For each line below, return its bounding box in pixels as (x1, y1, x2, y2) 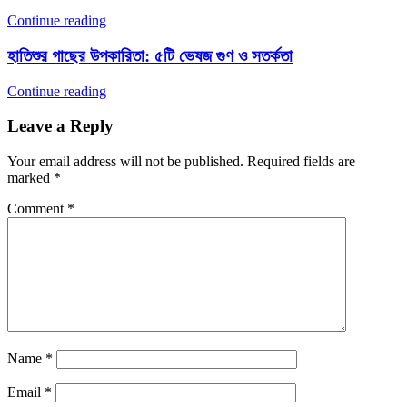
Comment (7, 201, 67, 216)
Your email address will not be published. (7, 154, 243, 169)
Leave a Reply (7, 116, 114, 136)
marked (7, 170, 54, 185)
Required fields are (247, 154, 355, 169)
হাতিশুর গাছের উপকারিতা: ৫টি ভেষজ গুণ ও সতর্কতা (7, 45, 293, 65)
